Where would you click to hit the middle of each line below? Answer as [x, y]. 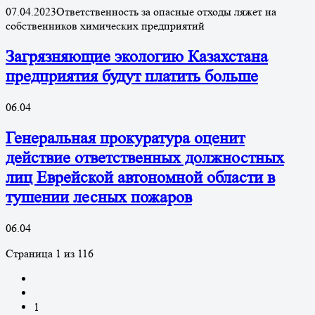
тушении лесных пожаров [99, 197]
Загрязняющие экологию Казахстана [137, 56]
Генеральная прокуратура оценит [125, 138]
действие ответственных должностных [145, 157]
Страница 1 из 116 [50, 253]
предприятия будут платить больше [132, 76]
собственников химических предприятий [105, 26]
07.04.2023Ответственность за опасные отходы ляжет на [141, 12]
